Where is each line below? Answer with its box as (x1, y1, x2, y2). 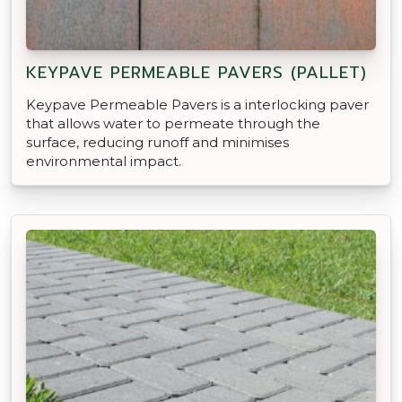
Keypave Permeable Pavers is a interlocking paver (26, 95, 369, 113)
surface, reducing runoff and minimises (26, 133, 289, 151)
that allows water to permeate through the (26, 114, 320, 132)
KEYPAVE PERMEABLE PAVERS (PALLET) (26, 59, 367, 85)
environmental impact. (26, 152, 181, 170)
